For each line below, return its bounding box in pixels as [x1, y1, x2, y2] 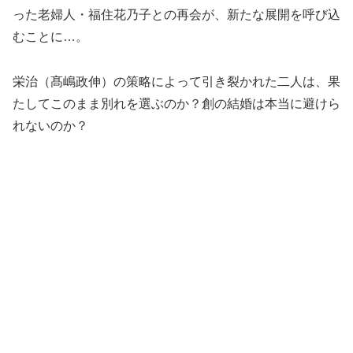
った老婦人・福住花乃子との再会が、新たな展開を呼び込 [13, 7, 340, 21]
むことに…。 [13, 29, 88, 43]
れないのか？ [13, 118, 88, 132]
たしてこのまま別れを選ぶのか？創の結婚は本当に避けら [13, 96, 340, 110]
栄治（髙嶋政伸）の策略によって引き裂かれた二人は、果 [13, 74, 340, 88]
